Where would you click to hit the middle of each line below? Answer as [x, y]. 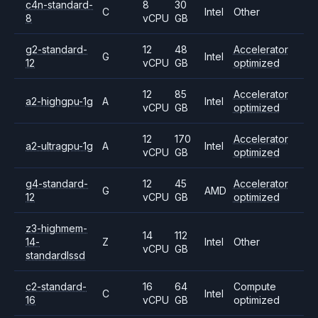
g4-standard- [57, 183]
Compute [254, 286]
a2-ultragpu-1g [59, 146]
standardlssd [55, 255]
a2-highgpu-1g [59, 101]
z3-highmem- [56, 228]
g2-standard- [56, 49]
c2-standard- [56, 286]
